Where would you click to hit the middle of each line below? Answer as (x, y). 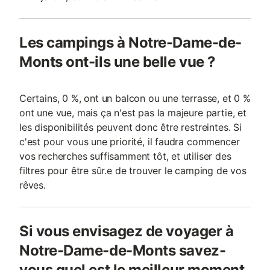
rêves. (33, 185)
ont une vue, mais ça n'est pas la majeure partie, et (133, 113)
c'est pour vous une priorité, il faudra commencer (130, 142)
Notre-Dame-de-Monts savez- (123, 250)
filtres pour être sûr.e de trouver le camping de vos (133, 171)
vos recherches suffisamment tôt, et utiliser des (125, 156)
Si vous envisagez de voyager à (127, 231)
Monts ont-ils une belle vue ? (118, 62)
